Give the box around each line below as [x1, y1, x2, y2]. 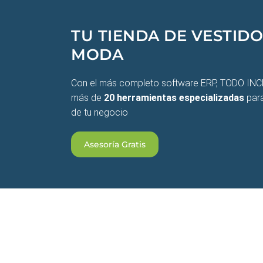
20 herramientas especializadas [103, 92, 244, 103]
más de [70, 92, 104, 103]
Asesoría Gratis [83, 139, 146, 150]
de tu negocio [70, 106, 128, 118]
